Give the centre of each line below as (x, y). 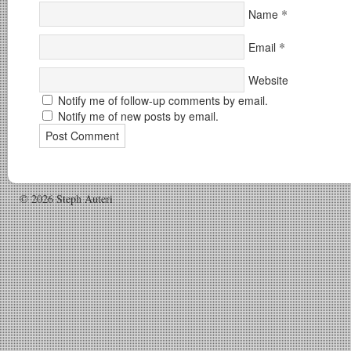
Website (268, 80)
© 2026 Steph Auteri (66, 199)
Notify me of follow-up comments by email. (163, 100)
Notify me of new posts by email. (138, 116)
